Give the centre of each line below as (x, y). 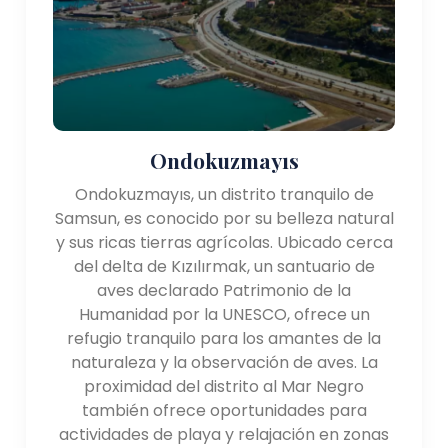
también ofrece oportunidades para (224, 410)
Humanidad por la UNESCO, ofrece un (224, 314)
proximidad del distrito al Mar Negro (224, 386)
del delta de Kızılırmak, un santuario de (224, 266)
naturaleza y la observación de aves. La (224, 362)
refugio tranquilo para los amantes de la (224, 338)
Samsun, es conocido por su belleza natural (224, 218)
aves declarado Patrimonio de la (224, 290)
